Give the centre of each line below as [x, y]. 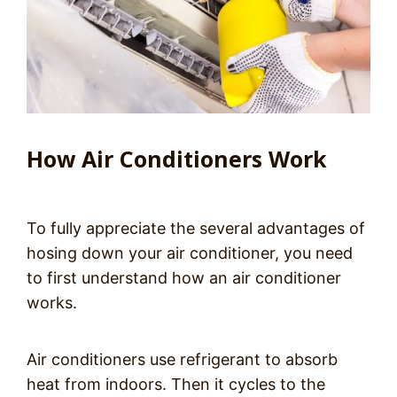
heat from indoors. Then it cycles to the [176, 384]
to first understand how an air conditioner [184, 277]
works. [54, 302]
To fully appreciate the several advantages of [196, 228]
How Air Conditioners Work [177, 158]
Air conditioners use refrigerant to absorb [182, 359]
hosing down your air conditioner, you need [190, 253]
